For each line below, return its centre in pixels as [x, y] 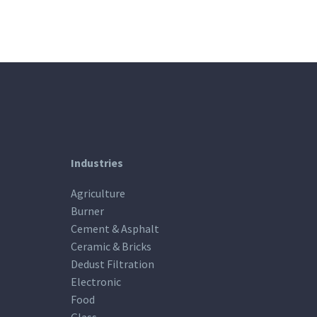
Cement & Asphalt [115, 228]
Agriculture [98, 193]
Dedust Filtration [113, 264]
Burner [87, 211]
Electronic [96, 281]
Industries [97, 163]
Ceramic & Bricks [111, 246]
